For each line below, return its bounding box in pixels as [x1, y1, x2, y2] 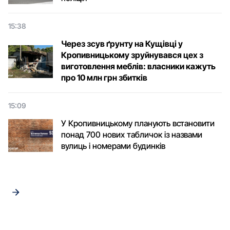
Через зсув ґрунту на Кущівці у [61, 39, 183, 49]
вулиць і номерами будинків [61, 141, 165, 151]
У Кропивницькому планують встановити [61, 118, 215, 128]
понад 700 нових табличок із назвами [61, 129, 202, 140]
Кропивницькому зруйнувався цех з [61, 50, 203, 60]
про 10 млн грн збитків [61, 72, 147, 83]
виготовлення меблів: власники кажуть [61, 61, 216, 71]
